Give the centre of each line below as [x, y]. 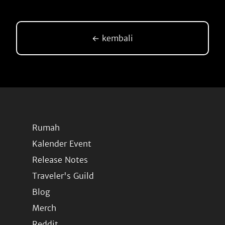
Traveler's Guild [63, 176]
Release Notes [60, 160]
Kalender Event [62, 144]
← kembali [113, 38]
